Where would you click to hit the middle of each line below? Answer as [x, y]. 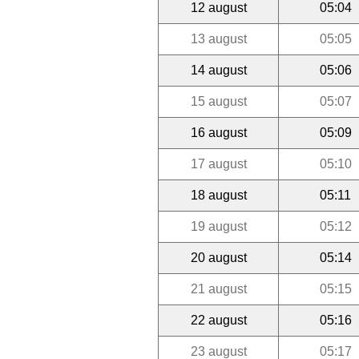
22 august [218, 320]
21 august [218, 288]
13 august [218, 38]
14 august [218, 70]
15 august [218, 101]
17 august [218, 163]
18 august [218, 195]
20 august [218, 257]
